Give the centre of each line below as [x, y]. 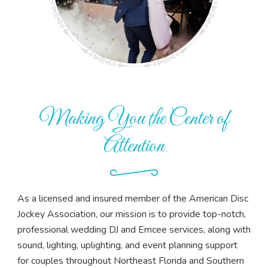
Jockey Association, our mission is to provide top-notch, [132, 214]
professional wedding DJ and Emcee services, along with [134, 230]
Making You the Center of [134, 118]
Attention [134, 146]
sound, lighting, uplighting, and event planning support [127, 246]
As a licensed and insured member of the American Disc [133, 199]
